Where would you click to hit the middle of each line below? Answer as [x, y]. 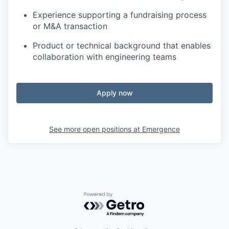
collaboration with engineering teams [105, 56]
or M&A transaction [70, 26]
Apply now [114, 93]
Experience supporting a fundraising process [120, 15]
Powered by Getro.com [128, 197]
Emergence [161, 129]
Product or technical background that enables [122, 45]
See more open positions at [96, 129]
